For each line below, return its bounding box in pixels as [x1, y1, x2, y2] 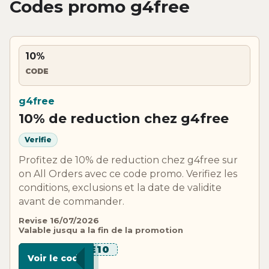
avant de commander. [19, 195, 124, 207]
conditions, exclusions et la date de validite [19, 181, 222, 193]
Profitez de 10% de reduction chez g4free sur [19, 154, 238, 166]
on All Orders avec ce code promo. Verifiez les [19, 168, 237, 180]
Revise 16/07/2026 [19, 215, 99, 225]
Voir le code [28, 252, 85, 264]
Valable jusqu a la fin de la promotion [19, 225, 183, 235]
